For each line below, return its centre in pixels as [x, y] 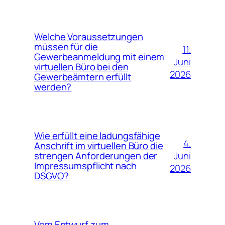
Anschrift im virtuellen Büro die [99, 146]
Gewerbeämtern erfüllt [83, 77]
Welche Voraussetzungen [89, 37]
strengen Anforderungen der [96, 156]
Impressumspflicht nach [85, 166]
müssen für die [66, 47]
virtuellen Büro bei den [81, 67]
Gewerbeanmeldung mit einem [99, 57]
